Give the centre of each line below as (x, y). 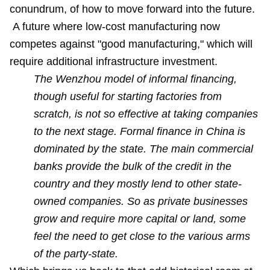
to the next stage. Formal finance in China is (140, 131)
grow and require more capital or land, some (140, 219)
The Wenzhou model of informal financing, (135, 79)
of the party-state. (76, 254)
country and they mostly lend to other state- (138, 184)
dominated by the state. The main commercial (143, 149)
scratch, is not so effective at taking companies (146, 114)
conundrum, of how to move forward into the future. (132, 9)
